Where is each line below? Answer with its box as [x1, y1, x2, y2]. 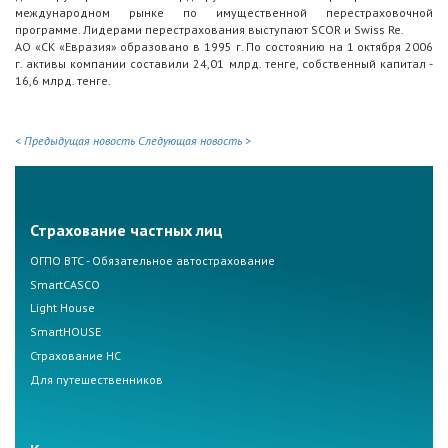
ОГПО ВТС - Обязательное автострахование [30, 252, 275, 268]
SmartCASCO [30, 276, 100, 292]
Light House [30, 300, 95, 316]
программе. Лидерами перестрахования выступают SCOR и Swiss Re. [15, 22, 404, 38]
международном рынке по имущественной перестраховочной [15, 5, 433, 21]
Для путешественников [30, 371, 163, 387]
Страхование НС [30, 347, 121, 363]
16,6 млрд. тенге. [15, 73, 111, 89]
